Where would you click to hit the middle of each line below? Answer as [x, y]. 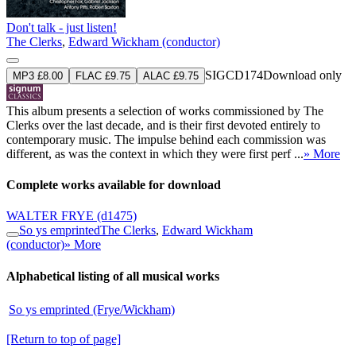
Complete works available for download [114, 184]
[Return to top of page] [64, 339]
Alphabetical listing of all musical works [113, 276]
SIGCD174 [234, 75]
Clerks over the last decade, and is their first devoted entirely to [163, 125]
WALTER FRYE [50, 216]
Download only [302, 75]
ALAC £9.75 [171, 75]
